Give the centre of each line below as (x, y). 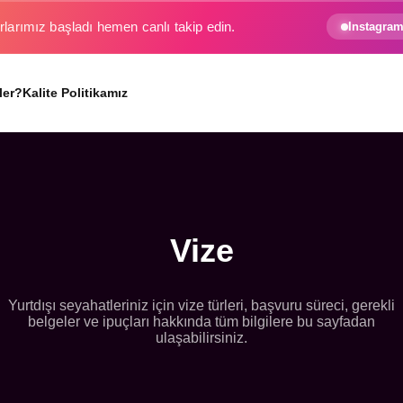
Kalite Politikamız (75, 93)
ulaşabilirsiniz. (201, 338)
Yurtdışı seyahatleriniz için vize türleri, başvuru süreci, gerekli (201, 305)
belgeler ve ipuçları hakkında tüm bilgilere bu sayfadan (201, 322)
